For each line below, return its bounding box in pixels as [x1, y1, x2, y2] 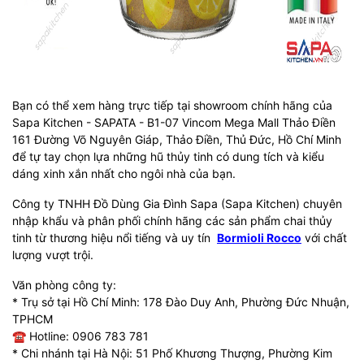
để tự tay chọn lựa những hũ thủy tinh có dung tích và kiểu [12, 149, 324, 163]
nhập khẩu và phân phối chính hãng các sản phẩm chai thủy [12, 214, 332, 227]
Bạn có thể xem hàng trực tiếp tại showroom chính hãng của [12, 98, 336, 112]
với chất [301, 231, 347, 245]
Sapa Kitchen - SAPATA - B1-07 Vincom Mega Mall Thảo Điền [12, 115, 336, 129]
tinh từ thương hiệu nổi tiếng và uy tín [12, 231, 217, 245]
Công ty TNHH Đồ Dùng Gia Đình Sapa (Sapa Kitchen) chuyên [12, 197, 342, 210]
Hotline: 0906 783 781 [26, 329, 149, 343]
